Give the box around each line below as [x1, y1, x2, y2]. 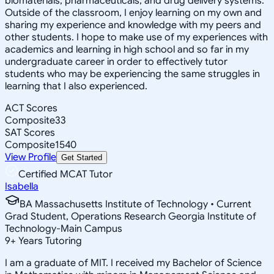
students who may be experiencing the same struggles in [5, 67, 260, 80]
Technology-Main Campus [5, 222, 122, 235]
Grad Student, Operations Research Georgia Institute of [5, 210, 256, 223]
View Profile [5, 150, 56, 163]
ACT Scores [5, 102, 57, 114]
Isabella [5, 180, 39, 193]
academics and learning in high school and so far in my [5, 43, 249, 56]
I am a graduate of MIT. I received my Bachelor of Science [5, 256, 262, 269]
